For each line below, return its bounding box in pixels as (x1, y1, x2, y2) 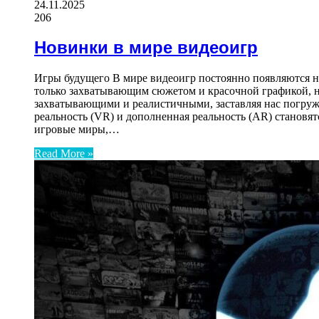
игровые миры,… (34, 123, 120, 136)
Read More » (34, 147, 93, 160)
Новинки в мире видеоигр (34, 38, 258, 58)
